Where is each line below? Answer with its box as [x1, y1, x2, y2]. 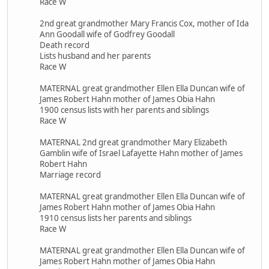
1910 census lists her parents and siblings [40, 212, 192, 223]
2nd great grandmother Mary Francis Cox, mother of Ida [40, 17, 249, 29]
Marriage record [40, 169, 101, 180]
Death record [40, 39, 89, 50]
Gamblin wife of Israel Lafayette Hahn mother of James [40, 147, 243, 159]
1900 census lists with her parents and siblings [40, 104, 209, 115]
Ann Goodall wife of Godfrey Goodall [40, 28, 175, 40]
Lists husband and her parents [40, 50, 151, 61]
